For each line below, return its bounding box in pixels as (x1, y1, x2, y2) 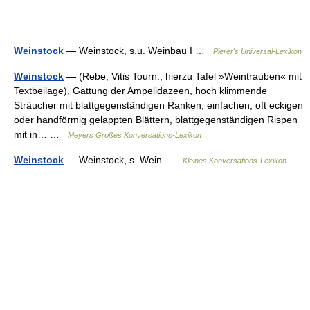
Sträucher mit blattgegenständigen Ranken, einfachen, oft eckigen (14, 100, 303, 111)
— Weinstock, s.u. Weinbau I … (64, 45, 213, 56)
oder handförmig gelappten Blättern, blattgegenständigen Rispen (14, 114, 298, 125)
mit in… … (14, 129, 68, 140)
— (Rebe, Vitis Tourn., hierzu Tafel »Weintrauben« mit (64, 71, 302, 82)
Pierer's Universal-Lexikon (213, 47, 302, 55)
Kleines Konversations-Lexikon (183, 156, 286, 165)
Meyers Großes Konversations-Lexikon (68, 131, 201, 139)
